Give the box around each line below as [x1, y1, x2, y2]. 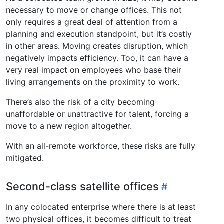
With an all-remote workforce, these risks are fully [6, 141, 195, 151]
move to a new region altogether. [6, 121, 132, 131]
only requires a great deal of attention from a [6, 17, 177, 27]
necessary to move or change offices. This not [6, 5, 182, 15]
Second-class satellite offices [6, 180, 159, 193]
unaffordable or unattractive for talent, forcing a [6, 109, 189, 119]
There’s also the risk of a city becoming [6, 97, 155, 107]
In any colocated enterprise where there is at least [6, 202, 196, 212]
